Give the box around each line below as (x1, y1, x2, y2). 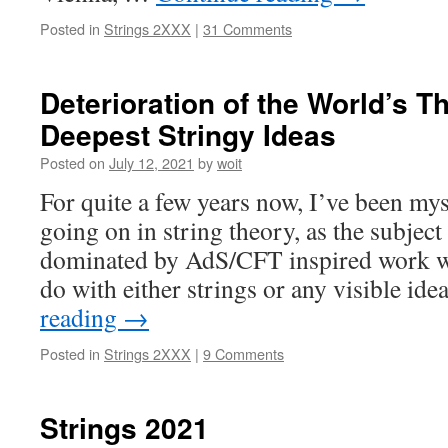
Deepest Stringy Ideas (40, 114, 336, 155)
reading (40, 300, 123, 334)
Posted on (40, 152, 105, 173)
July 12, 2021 (109, 152, 194, 173)
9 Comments (203, 343, 284, 364)
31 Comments (203, 18, 292, 39)
